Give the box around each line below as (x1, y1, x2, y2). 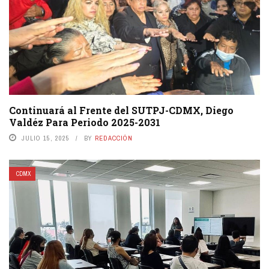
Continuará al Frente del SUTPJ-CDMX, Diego (9, 103, 234, 116)
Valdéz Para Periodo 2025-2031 (9, 115, 160, 128)
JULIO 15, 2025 (22, 133, 70, 142)
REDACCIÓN (95, 133, 133, 142)
